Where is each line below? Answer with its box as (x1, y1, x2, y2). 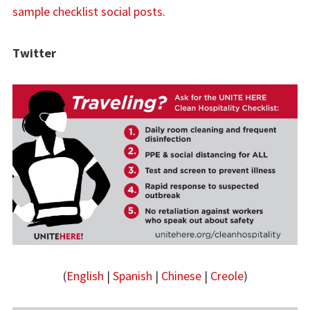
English (66, 268, 104, 284)
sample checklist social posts (12, 3, 163, 20)
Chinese (161, 268, 201, 284)
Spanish (112, 268, 152, 284)
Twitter (12, 45, 56, 62)
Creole (210, 268, 244, 284)
